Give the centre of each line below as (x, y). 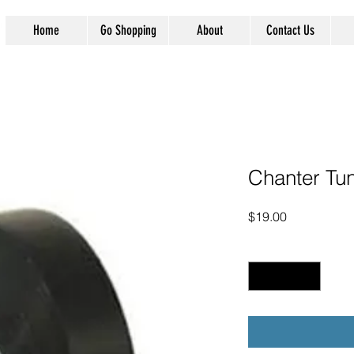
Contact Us (290, 30)
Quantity (269, 247)
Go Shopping (128, 30)
